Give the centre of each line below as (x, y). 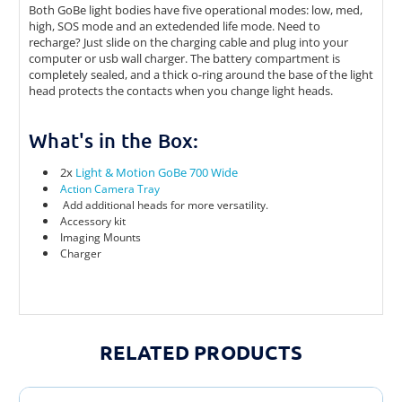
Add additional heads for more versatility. (165, 205)
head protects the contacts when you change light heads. (181, 90)
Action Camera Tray (112, 188)
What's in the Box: (114, 140)
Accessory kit (93, 221)
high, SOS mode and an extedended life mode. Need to (175, 26)
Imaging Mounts (101, 237)
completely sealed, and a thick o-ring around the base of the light (201, 74)
